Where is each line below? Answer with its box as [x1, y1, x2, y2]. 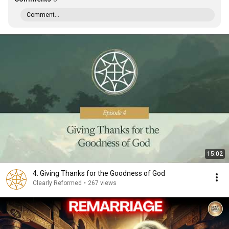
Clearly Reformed [33, 179, 82, 187]
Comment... [27, 11, 59, 18]
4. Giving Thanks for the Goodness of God [33, 169, 165, 177]
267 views [88, 179, 117, 187]
